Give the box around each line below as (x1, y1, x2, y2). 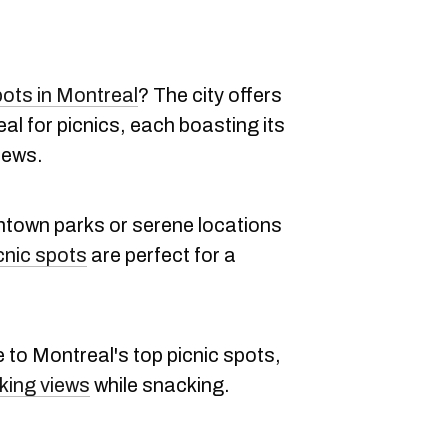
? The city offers (138, 84, 282, 106)
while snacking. (90, 374, 230, 396)
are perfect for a (87, 244, 236, 266)
